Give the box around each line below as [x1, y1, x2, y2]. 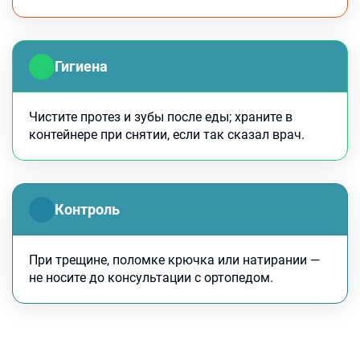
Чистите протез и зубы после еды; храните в [29, 109, 292, 125]
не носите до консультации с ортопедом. [29, 270, 273, 285]
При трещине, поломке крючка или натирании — [29, 252, 321, 268]
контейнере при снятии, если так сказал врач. [29, 127, 305, 142]
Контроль [55, 201, 120, 218]
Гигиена [55, 58, 108, 75]
